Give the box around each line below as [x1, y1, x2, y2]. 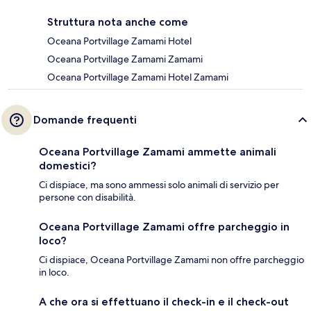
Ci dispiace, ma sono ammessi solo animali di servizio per [39, 178, 279, 192]
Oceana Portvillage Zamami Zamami [47, 53, 203, 66]
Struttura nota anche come [47, 15, 188, 29]
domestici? [39, 159, 96, 173]
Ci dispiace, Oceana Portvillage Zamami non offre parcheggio [39, 253, 304, 267]
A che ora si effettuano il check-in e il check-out [39, 295, 289, 309]
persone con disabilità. [39, 191, 136, 204]
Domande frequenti [33, 113, 137, 127]
